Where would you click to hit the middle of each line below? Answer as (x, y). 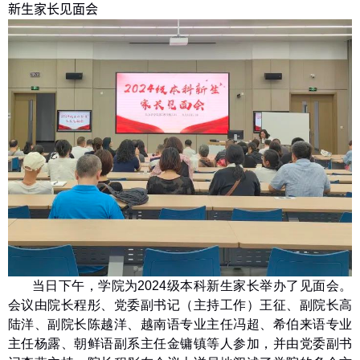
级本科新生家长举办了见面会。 (260, 286)
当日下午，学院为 (85, 286)
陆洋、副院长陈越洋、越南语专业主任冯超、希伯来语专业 (180, 325)
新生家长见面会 (53, 9)
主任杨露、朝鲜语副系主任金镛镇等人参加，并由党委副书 (180, 344)
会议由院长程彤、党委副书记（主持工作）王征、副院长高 (180, 305)
